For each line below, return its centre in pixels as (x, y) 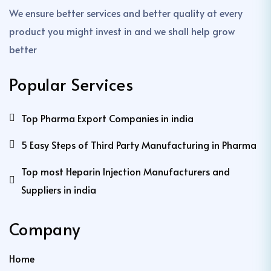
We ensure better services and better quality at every (126, 12)
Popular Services (71, 84)
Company (45, 228)
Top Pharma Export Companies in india (107, 118)
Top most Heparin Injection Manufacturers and (126, 171)
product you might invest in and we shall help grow (122, 31)
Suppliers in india (59, 189)
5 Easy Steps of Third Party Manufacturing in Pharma (139, 144)
